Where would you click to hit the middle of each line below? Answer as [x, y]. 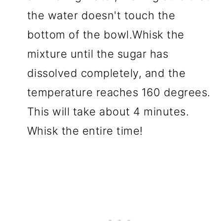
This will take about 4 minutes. [108, 111]
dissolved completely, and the [106, 73]
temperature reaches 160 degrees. [119, 92]
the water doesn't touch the [101, 15]
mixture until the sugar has [98, 54]
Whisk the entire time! [85, 131]
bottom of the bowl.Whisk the [106, 35]
